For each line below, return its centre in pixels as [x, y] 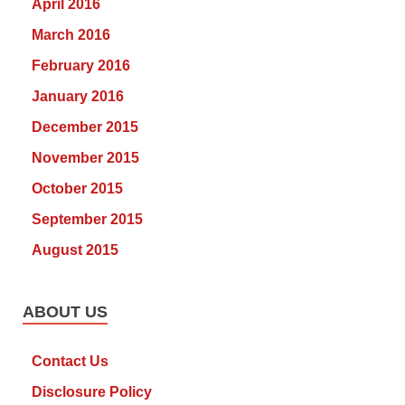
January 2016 [78, 97]
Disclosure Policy [92, 392]
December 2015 [85, 127]
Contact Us [70, 362]
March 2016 [71, 35]
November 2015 [85, 158]
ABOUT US [65, 312]
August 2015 [75, 250]
